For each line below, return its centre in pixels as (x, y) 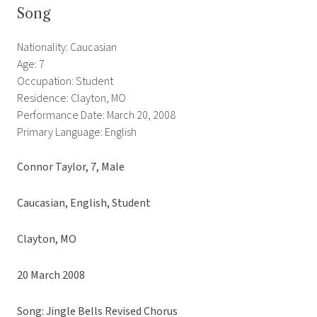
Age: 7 (31, 65)
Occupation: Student (65, 82)
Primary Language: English (77, 133)
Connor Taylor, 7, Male (71, 167)
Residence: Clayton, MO (71, 99)
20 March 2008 (51, 276)
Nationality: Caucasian (67, 48)
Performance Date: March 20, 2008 (96, 116)
